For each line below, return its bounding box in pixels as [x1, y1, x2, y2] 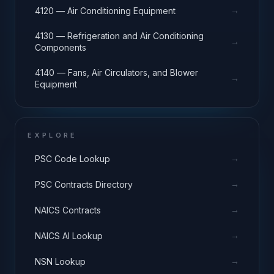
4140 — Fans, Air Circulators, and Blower [35, 67, 198, 78]
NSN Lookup [35, 256, 86, 267]
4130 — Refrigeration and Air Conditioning [35, 31, 204, 41]
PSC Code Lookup [35, 153, 110, 164]
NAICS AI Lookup [35, 230, 103, 241]
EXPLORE [28, 131, 78, 139]
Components [35, 42, 86, 53]
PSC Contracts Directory [35, 179, 133, 190]
